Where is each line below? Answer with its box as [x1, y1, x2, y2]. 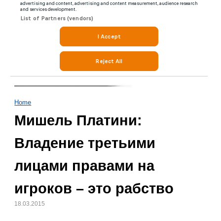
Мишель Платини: [14, 112, 143, 129]
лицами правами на [14, 157, 155, 174]
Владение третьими [14, 135, 156, 151]
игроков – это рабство [14, 180, 174, 197]
